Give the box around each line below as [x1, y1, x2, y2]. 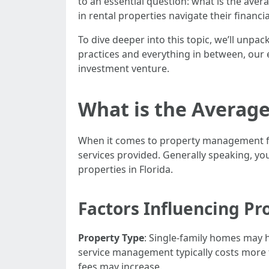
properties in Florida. [78, 163, 173, 176]
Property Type [78, 231, 144, 244]
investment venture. [78, 62, 169, 75]
